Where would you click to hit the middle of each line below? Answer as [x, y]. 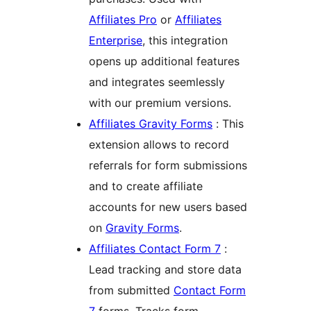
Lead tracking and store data [165, 270]
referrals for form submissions [168, 166]
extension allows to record [159, 145]
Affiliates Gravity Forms [151, 124]
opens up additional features [164, 61]
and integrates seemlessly [157, 82]
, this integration [185, 41]
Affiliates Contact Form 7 [155, 249]
